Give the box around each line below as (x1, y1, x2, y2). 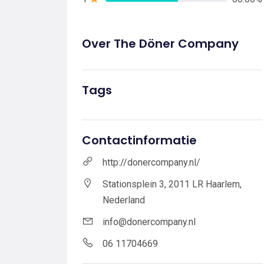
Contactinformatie (82, 131, 197, 148)
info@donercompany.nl (103, 216, 196, 227)
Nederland (103, 194, 145, 206)
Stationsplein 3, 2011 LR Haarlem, (103, 178, 242, 190)
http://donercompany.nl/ (103, 156, 200, 168)
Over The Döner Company (82, 35, 239, 52)
